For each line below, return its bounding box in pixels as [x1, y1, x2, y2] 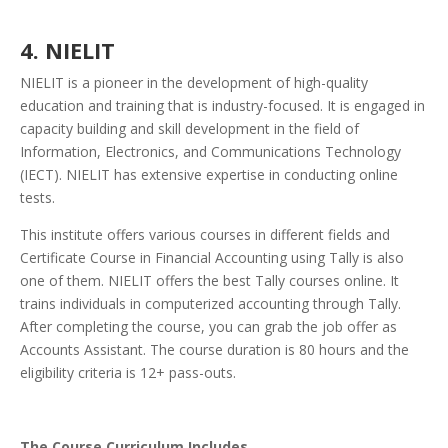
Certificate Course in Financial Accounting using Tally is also [20, 248, 404, 268]
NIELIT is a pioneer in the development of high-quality [20, 73, 368, 93]
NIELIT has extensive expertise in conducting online [66, 165, 398, 185]
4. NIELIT [20, 35, 115, 66]
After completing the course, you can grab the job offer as [20, 317, 397, 337]
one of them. [20, 271, 108, 291]
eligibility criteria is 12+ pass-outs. [20, 363, 236, 383]
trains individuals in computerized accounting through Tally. [20, 294, 401, 314]
